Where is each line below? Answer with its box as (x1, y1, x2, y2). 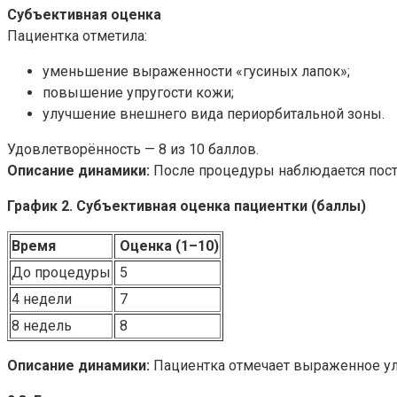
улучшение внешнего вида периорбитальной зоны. (43, 105, 385, 122)
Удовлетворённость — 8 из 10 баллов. (7, 140, 259, 158)
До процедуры (12, 263, 111, 281)
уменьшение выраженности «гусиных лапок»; (43, 62, 350, 80)
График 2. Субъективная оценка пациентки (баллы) (7, 197, 366, 214)
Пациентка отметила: (7, 27, 147, 44)
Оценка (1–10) (116, 237, 219, 254)
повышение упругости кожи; (43, 83, 234, 101)
